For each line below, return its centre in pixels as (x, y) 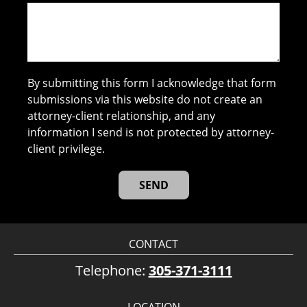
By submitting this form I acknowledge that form (152, 83)
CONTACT (153, 244)
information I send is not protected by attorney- (151, 133)
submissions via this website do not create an (145, 100)
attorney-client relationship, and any (122, 116)
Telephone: (112, 271)
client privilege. (66, 149)
